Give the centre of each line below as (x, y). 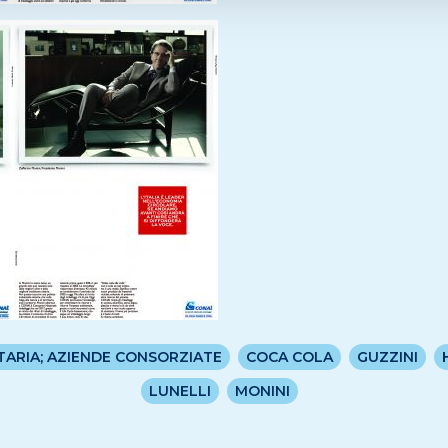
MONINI (263, 391)
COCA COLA (290, 357)
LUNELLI (180, 391)
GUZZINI (388, 357)
